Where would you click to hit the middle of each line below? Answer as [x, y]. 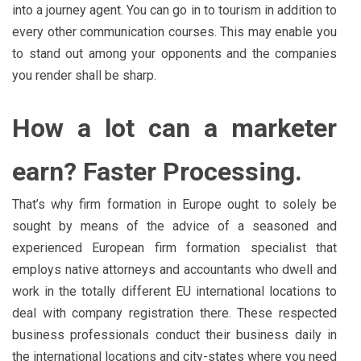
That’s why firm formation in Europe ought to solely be [174, 204]
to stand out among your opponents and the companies [174, 53]
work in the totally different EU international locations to [174, 291]
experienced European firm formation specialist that [174, 247]
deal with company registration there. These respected [174, 313]
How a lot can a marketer [174, 128]
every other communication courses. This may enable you [174, 31]
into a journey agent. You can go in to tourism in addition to [174, 10]
